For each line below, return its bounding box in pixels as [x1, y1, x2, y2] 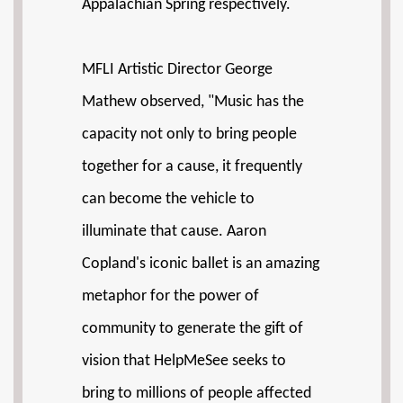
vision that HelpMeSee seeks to [82, 353, 286, 370]
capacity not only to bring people [82, 126, 297, 143]
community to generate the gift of [82, 320, 303, 337]
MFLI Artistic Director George [82, 61, 273, 78]
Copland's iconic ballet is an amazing [82, 255, 319, 273]
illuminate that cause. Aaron [82, 223, 266, 240]
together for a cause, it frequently [82, 158, 302, 175]
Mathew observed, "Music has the [82, 94, 304, 111]
